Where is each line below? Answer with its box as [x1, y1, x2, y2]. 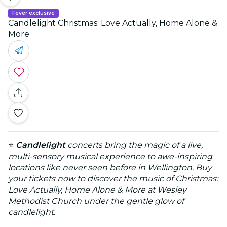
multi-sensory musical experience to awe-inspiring [8, 151, 212, 161]
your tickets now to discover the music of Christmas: [8, 173, 218, 183]
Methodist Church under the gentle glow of [8, 196, 184, 206]
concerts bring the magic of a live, [65, 140, 203, 150]
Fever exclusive [12, 9, 55, 16]
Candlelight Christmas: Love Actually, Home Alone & [8, 18, 217, 28]
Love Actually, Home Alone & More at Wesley [8, 184, 186, 195]
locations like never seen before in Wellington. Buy [8, 162, 212, 172]
